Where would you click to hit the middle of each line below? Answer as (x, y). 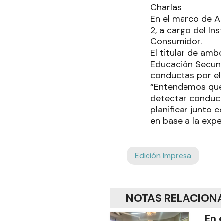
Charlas (166, 8)
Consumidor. (176, 42)
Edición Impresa (163, 156)
